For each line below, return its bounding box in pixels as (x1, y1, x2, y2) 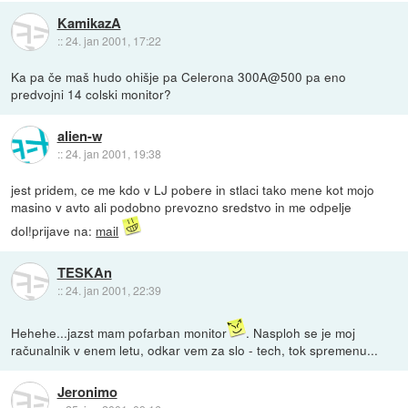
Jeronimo (56, 381, 117, 402)
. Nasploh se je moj (246, 323, 356, 342)
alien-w (56, 125, 102, 146)
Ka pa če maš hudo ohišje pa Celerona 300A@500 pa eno (11, 67, 347, 87)
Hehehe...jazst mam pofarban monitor (11, 323, 228, 342)
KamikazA (56, 12, 121, 33)
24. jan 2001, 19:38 (65, 145, 161, 161)
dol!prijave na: (11, 221, 97, 240)
